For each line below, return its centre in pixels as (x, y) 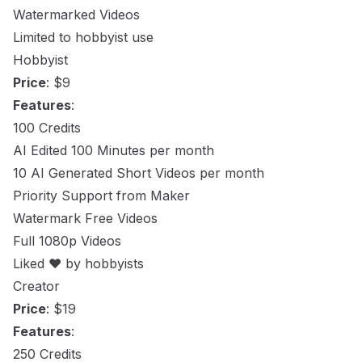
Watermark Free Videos (85, 218)
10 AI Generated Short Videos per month (139, 173)
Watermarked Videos (76, 15)
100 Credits (47, 128)
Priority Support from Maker (101, 196)
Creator (36, 286)
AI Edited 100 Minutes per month (114, 150)
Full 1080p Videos (67, 241)
